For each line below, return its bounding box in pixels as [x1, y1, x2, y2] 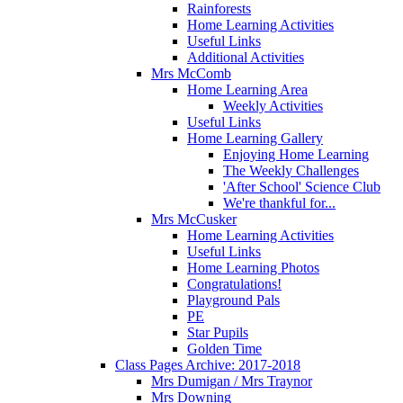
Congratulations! [187, 275, 282, 291]
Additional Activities [187, 49, 304, 65]
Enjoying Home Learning [223, 146, 369, 162]
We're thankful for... [223, 194, 336, 210]
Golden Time [187, 340, 262, 356]
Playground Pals [187, 291, 280, 308]
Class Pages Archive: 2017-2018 [115, 356, 300, 372]
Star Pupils [187, 324, 248, 340]
